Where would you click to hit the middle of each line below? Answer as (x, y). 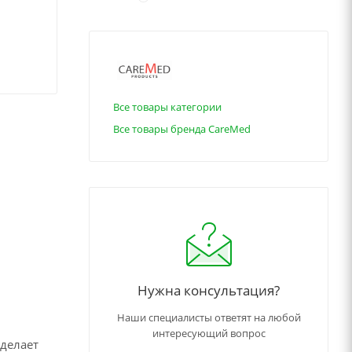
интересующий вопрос (209, 334)
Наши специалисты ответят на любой (209, 318)
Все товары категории (167, 107)
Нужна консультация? (209, 290)
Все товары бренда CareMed (182, 129)
